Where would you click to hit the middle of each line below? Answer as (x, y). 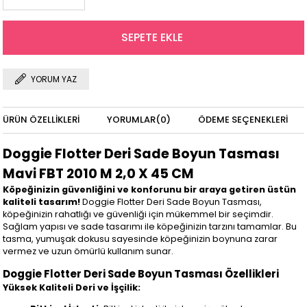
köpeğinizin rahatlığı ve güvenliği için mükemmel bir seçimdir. (138, 214)
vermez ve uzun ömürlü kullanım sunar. (88, 251)
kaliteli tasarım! (42, 202)
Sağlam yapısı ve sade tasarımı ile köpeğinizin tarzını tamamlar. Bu (150, 227)
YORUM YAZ (54, 79)
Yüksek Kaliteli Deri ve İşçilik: (72, 287)
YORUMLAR (132, 120)
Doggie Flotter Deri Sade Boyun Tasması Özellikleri (141, 273)
